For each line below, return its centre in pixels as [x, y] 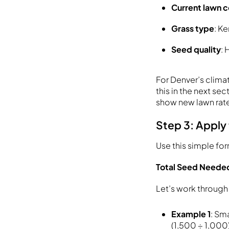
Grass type [193, 28]
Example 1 [191, 214]
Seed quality [196, 49]
